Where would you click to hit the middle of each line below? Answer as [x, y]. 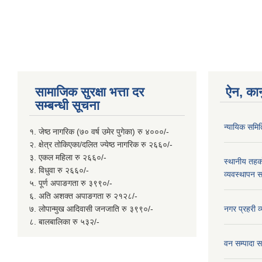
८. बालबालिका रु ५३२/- [64, 222]
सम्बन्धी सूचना [67, 106]
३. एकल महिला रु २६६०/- [68, 157]
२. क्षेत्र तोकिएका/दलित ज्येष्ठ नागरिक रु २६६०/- [101, 144]
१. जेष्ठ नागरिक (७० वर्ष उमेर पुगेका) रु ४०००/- [99, 132]
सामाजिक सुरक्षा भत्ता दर [90, 92]
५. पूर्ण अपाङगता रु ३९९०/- [71, 183]
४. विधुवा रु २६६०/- [59, 170]
